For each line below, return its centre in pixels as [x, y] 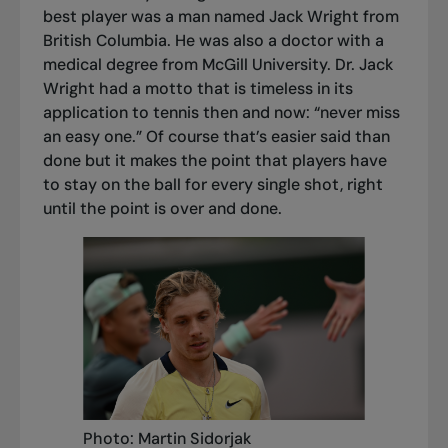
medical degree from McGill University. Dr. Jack [217, 65]
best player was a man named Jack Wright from [220, 17]
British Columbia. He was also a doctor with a [213, 41]
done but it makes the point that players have [214, 161]
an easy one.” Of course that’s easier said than [216, 137]
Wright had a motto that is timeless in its [197, 89]
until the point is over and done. [162, 209]
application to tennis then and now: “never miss [221, 113]
